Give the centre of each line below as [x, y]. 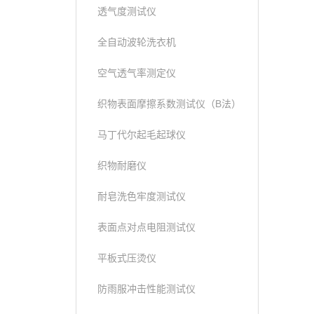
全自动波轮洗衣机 [137, 42]
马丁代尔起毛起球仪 [142, 135]
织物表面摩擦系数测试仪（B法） [169, 104]
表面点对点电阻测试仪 [146, 227]
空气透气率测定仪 [137, 73]
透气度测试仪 [127, 11]
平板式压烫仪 [127, 258]
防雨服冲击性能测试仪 [146, 289]
